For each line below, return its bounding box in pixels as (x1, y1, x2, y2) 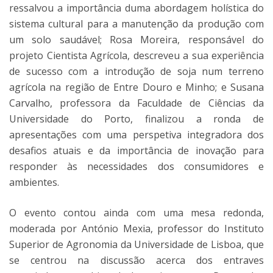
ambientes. (9, 175, 59, 189)
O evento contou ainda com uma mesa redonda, (9, 206, 264, 219)
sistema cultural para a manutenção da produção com (9, 17, 264, 30)
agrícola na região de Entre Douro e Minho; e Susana (9, 80, 264, 94)
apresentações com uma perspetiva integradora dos (9, 128, 264, 141)
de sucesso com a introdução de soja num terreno (9, 65, 264, 78)
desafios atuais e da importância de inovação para (9, 144, 264, 157)
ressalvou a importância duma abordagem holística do (9, 1, 264, 15)
